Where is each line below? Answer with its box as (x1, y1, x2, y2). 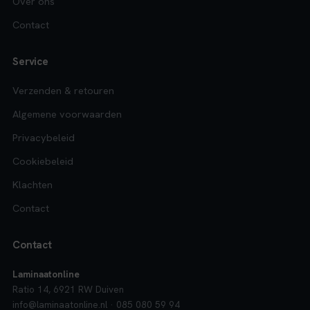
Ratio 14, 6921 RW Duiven (12, 282, 124, 295)
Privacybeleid (12, 130, 75, 144)
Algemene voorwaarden (12, 107, 122, 120)
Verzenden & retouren (12, 83, 114, 97)
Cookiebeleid (12, 154, 73, 167)
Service (12, 54, 48, 69)
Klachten (12, 177, 53, 191)
